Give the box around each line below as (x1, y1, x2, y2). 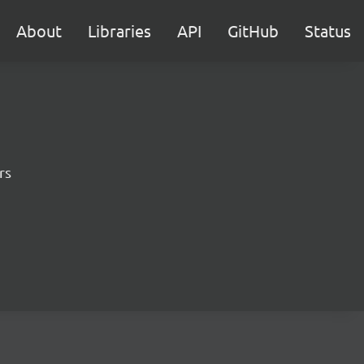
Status (305, 20, 351, 41)
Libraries (88, 20, 151, 41)
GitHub (227, 20, 279, 41)
